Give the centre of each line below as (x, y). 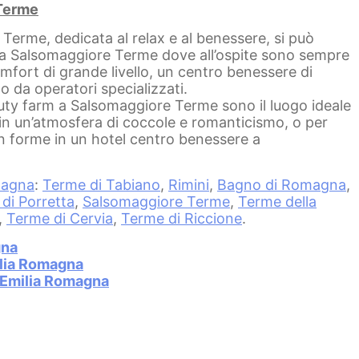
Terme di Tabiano (101, 184)
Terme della (277, 201)
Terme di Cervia (60, 218)
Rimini (189, 184)
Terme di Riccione (182, 218)
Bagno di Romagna (282, 184)
